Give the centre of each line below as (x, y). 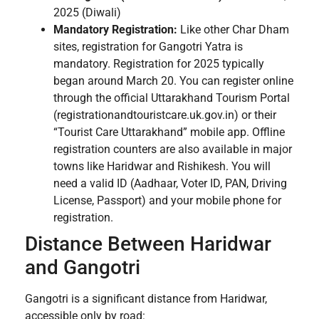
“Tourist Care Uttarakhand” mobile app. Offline (169, 132)
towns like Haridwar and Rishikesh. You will (162, 167)
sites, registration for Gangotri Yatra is (148, 47)
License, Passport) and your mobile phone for (167, 201)
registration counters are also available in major (173, 150)
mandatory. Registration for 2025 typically (159, 64)
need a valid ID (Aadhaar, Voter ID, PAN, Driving (170, 184)
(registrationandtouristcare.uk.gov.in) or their (165, 115)
